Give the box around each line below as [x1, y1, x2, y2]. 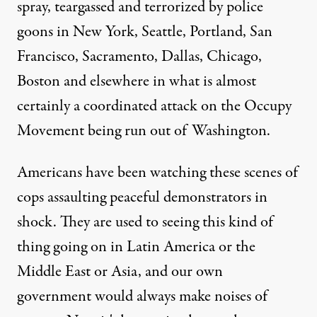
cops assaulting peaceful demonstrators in [17, 186, 267, 209]
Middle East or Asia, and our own [17, 260, 223, 283]
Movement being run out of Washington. [17, 120, 270, 142]
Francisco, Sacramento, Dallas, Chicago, [17, 45, 262, 68]
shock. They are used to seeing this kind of [17, 211, 273, 234]
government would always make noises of [17, 285, 267, 308]
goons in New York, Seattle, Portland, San [17, 21, 272, 43]
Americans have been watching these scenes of [17, 161, 298, 184]
